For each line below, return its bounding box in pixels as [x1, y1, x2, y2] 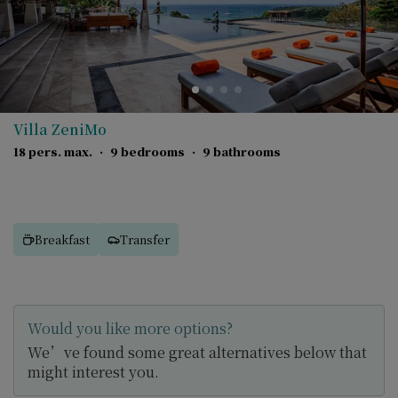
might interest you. [28, 362, 159, 382]
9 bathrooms [203, 143, 281, 160]
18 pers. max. [13, 143, 92, 160]
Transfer [120, 230, 170, 248]
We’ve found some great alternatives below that [28, 342, 367, 362]
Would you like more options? [28, 318, 233, 338]
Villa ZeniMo [13, 119, 107, 139]
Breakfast [35, 230, 90, 248]
